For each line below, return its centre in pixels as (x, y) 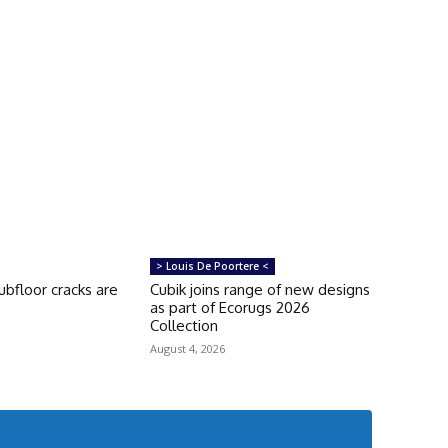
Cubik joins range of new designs (259, 289)
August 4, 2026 (187, 348)
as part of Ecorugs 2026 (229, 307)
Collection (183, 325)
